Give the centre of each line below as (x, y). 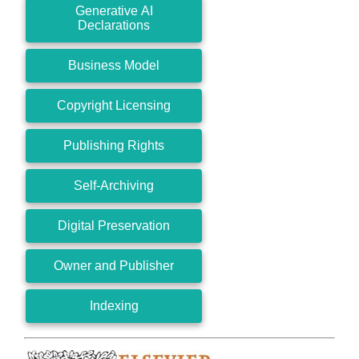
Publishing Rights (114, 145)
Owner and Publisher (114, 265)
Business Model (114, 65)
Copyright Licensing (114, 105)
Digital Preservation (114, 225)
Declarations (114, 25)
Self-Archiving (114, 185)
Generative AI (114, 10)
